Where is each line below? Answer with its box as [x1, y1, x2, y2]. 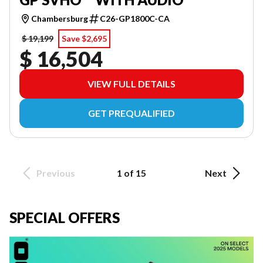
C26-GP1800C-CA [100, 13, 170, 23]
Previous [36, 167, 75, 178]
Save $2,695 [62, 33, 107, 43]
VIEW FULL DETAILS [87, 77, 176, 89]
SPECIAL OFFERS [9, 208, 120, 226]
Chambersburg [31, 13, 88, 23]
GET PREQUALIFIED [88, 107, 175, 119]
